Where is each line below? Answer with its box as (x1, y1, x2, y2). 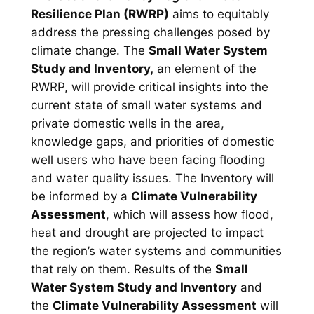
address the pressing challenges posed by (30, 25, 270, 40)
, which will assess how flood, (105, 207, 273, 222)
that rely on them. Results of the (30, 262, 215, 277)
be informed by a (30, 189, 131, 204)
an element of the (153, 62, 257, 76)
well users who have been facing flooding (30, 153, 265, 168)
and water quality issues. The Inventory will (30, 171, 274, 186)
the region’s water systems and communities (30, 244, 282, 259)
